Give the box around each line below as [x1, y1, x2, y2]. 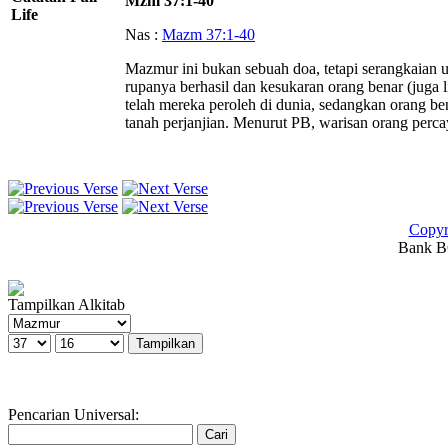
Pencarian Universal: [8, 405, 139, 423]
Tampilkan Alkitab [8, 295, 125, 313]
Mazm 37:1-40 [162, 26, 255, 44]
